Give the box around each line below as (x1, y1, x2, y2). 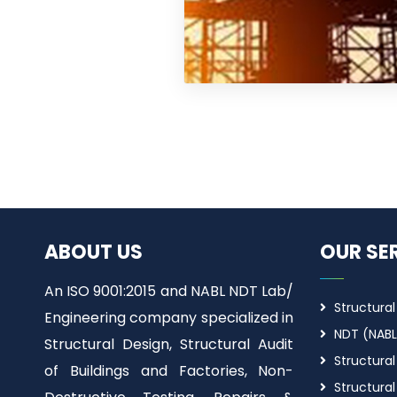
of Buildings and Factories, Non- (44, 361, 294, 381)
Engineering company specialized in (44, 307, 294, 328)
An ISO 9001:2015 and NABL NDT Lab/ (44, 281, 294, 301)
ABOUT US (44, 238, 143, 266)
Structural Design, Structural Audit (44, 334, 294, 354)
